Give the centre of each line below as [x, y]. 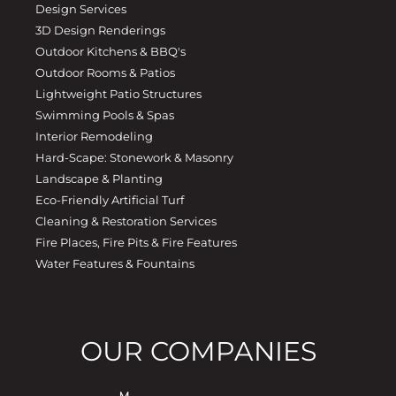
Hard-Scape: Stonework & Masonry [134, 158]
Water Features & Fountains [115, 264]
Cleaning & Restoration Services [126, 221]
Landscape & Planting [99, 179]
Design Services [81, 9]
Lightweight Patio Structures [118, 94]
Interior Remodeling [94, 137]
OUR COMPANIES [198, 352]
